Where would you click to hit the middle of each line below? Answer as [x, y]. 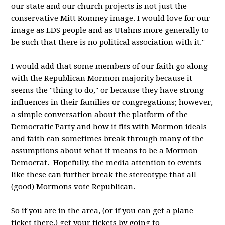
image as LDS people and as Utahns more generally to [110, 30]
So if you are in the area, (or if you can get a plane [102, 211]
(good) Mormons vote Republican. [73, 187]
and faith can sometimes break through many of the [108, 139]
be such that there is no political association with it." [108, 42]
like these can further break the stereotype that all [104, 175]
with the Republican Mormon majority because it [102, 78]
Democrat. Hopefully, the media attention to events [106, 163]
